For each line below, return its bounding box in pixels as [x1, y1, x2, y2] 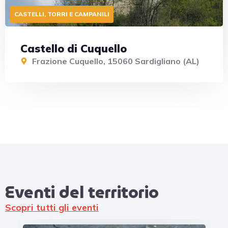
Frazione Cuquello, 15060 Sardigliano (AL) [32, 55, 199, 66]
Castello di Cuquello [20, 41, 127, 55]
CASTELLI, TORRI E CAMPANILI [14, 10, 109, 18]
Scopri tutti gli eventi [5, 201, 99, 213]
